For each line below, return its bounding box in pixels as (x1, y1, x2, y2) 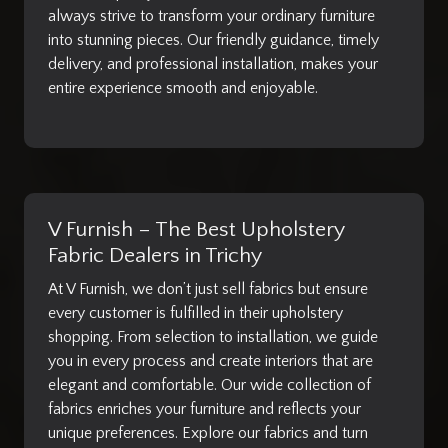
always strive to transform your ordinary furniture (48, 6, 375, 25)
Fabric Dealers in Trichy (48, 243, 262, 268)
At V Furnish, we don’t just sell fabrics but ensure (48, 279, 368, 298)
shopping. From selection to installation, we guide (48, 327, 378, 346)
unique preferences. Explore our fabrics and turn (48, 423, 368, 442)
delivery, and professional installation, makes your (48, 54, 378, 73)
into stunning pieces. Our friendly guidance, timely (48, 30, 379, 49)
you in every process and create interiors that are (48, 351, 373, 370)
